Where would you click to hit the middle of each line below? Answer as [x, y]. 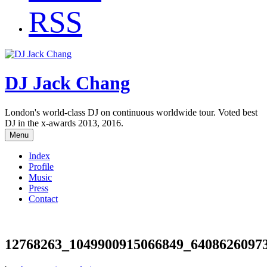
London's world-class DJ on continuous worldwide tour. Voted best [131, 112]
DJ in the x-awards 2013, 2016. [64, 123]
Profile [41, 166]
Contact [43, 198]
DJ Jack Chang [67, 83]
